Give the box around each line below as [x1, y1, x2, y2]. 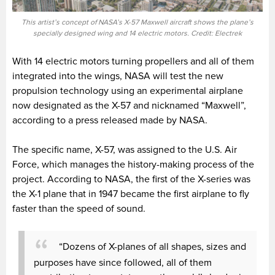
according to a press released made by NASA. [12, 114, 207, 126]
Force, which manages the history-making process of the [12, 158, 254, 171]
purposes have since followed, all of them [34, 256, 212, 269]
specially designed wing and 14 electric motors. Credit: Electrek [33, 28, 242, 38]
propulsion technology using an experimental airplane [12, 84, 243, 97]
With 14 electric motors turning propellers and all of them [12, 55, 254, 68]
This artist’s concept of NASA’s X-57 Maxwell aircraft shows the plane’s [21, 17, 254, 27]
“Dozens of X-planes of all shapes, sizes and [59, 240, 246, 253]
